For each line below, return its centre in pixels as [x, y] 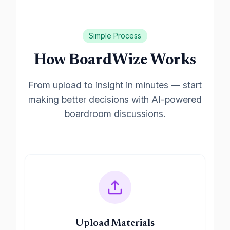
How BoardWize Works [115, 61]
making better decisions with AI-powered [115, 99]
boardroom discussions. [115, 114]
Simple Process [115, 36]
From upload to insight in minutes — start [115, 85]
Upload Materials [115, 223]
